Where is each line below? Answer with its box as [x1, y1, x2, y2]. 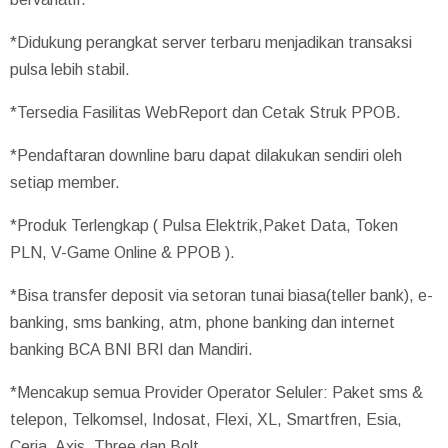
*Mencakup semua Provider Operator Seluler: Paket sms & [10, 383, 423, 401]
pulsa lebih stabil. [10, 60, 130, 78]
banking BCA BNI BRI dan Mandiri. [10, 340, 253, 358]
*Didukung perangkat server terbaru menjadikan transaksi [10, 33, 412, 51]
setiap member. [10, 173, 120, 191]
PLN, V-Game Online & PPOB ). [10, 243, 235, 261]
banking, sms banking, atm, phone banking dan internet [10, 313, 395, 331]
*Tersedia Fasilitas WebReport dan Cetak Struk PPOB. [10, 103, 401, 121]
